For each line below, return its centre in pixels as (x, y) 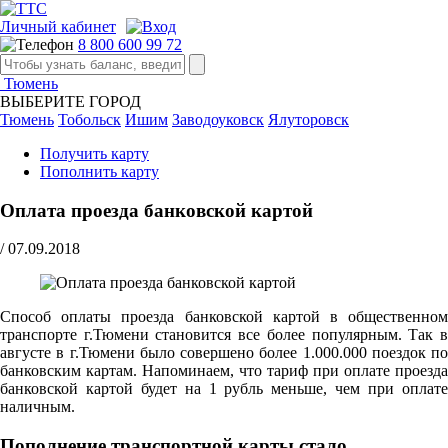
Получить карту (94, 153)
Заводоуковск (218, 119)
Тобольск (89, 119)
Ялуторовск (308, 119)
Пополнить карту (99, 171)
